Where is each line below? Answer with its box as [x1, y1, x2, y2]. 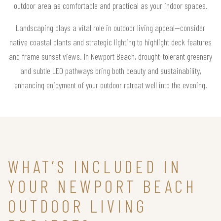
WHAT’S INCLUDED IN [8, 155, 182, 177]
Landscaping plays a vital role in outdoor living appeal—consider [16, 22, 205, 34]
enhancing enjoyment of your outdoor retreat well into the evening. [14, 79, 207, 91]
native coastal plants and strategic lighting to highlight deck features [9, 37, 212, 48]
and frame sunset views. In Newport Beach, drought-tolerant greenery [9, 51, 212, 62]
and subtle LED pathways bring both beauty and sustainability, [20, 65, 201, 76]
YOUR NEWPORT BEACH [8, 175, 197, 197]
